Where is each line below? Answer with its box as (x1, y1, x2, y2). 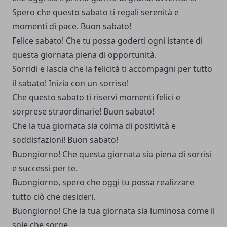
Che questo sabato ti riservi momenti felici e (12, 91, 180, 103)
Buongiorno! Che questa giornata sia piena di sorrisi (12, 148, 212, 160)
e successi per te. (12, 162, 78, 174)
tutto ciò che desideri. (12, 191, 95, 202)
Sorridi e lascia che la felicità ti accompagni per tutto (12, 63, 212, 74)
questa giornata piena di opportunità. (12, 49, 157, 60)
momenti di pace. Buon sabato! (12, 20, 131, 32)
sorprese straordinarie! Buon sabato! (12, 105, 154, 117)
